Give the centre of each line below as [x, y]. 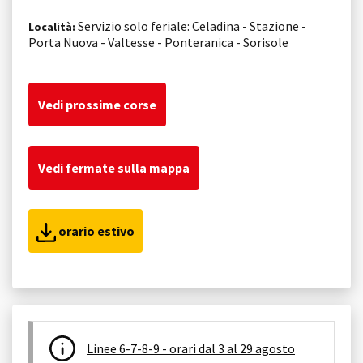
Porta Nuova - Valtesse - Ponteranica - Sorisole [158, 42]
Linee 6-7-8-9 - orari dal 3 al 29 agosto [191, 348]
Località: [52, 26]
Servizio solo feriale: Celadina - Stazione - [191, 26]
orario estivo [95, 231]
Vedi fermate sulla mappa [114, 167]
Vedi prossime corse [97, 104]
